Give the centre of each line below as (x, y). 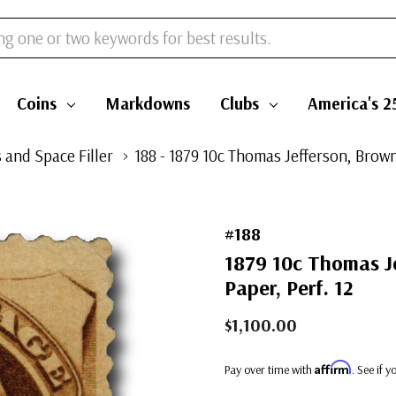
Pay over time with (270, 369)
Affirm (333, 367)
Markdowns (147, 103)
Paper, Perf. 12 (289, 287)
